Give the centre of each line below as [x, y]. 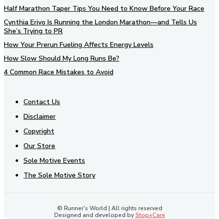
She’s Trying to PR [33, 31]
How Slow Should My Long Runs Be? [62, 59]
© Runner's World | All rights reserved [109, 208]
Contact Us [42, 102]
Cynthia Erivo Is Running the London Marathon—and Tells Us [100, 22]
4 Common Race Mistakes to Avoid [59, 72]
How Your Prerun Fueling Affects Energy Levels [79, 45]
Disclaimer [40, 117]
